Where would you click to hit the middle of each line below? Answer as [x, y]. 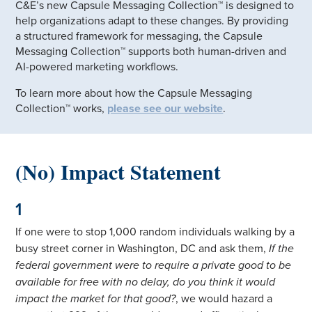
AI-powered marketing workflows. [99, 67]
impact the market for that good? [96, 298]
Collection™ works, [62, 108]
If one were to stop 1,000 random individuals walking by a [155, 232]
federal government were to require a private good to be [154, 265]
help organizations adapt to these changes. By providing [152, 21]
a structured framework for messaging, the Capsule [139, 36]
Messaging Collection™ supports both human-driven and [151, 51]
